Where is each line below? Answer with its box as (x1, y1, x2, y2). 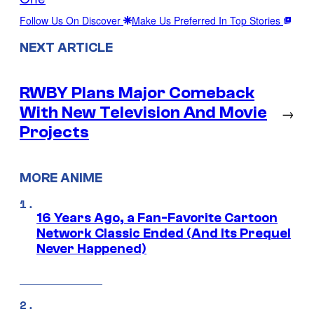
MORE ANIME (20, 170, 102, 186)
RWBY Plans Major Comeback (20, 83, 254, 103)
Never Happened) (36, 240, 146, 257)
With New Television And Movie (20, 103, 267, 123)
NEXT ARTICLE (20, 40, 113, 56)
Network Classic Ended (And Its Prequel (36, 225, 291, 241)
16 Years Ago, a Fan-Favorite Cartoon (36, 210, 278, 226)
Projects (20, 123, 89, 142)
